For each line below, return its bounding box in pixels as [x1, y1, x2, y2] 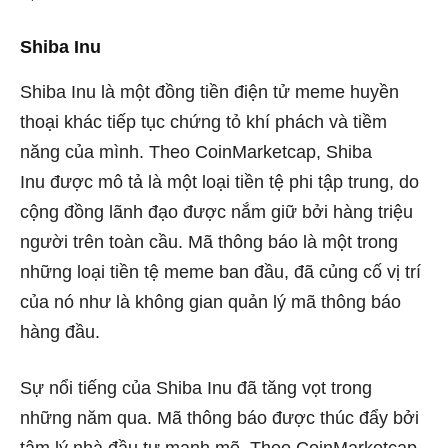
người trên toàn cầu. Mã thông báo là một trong [20, 232, 398, 253]
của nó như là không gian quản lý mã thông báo [20, 292, 401, 313]
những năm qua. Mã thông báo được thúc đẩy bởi [20, 408, 419, 429]
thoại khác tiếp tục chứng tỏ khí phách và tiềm [20, 112, 387, 133]
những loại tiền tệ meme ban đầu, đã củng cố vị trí [20, 262, 421, 283]
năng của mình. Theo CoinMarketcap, [20, 142, 326, 163]
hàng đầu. [20, 322, 105, 343]
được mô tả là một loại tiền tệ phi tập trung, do [45, 172, 419, 193]
